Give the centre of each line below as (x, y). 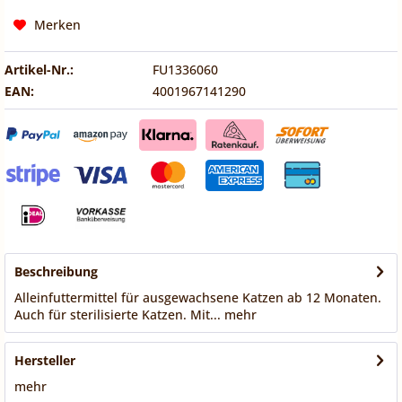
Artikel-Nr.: (39, 70)
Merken (57, 25)
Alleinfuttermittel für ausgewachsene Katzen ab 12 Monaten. (198, 298)
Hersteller (45, 361)
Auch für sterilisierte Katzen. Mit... (118, 315)
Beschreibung (56, 272)
